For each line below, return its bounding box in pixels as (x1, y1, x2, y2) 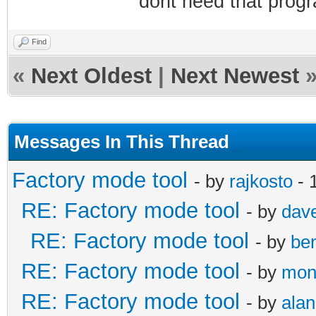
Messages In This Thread (14, 130, 229, 152)
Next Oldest (31, 63, 152, 88)
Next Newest (171, 63, 299, 88)
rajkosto (229, 170, 293, 192)
